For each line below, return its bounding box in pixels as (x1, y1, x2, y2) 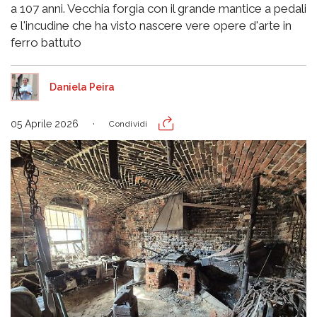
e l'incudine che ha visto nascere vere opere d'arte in (11, 18, 292, 33)
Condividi (109, 119, 148, 129)
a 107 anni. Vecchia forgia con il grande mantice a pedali (11, 1, 306, 16)
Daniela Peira (50, 81, 115, 93)
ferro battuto (11, 35, 81, 50)
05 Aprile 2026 (11, 118, 79, 129)
